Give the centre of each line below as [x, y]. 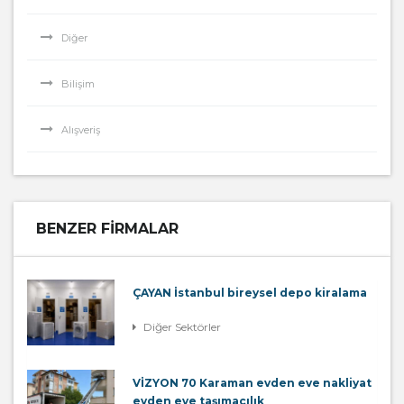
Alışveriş [81, 130]
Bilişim [78, 84]
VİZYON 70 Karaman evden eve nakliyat [252, 382]
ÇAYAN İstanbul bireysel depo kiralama [250, 293]
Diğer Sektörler [181, 327]
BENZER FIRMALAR [107, 229]
